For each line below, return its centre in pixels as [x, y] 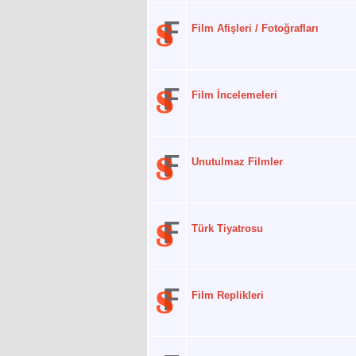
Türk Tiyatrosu [227, 229]
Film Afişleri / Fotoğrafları [255, 29]
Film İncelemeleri [234, 95]
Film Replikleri [228, 296]
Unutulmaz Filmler [237, 162]
